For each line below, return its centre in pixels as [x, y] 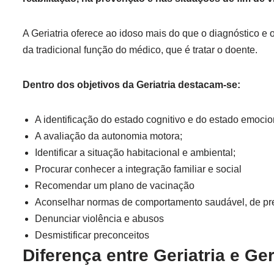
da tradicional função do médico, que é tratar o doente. [140, 50]
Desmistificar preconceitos [92, 235]
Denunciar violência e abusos [99, 219]
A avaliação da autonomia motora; [109, 136]
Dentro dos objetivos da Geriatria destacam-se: [131, 85]
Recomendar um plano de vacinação [115, 186]
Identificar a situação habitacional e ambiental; [135, 153]
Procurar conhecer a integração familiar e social [138, 169]
